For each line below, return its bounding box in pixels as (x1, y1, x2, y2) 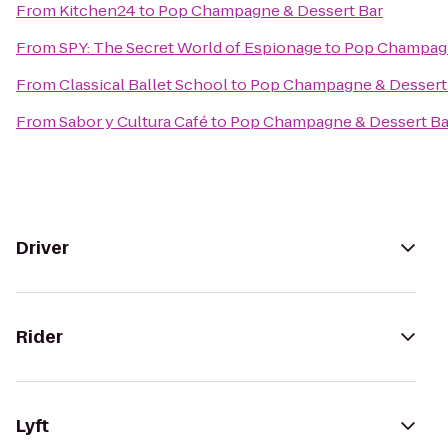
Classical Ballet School (59, 74, 228, 95)
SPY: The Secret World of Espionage (59, 37, 322, 58)
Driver (16, 236, 69, 260)
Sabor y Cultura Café (59, 111, 208, 132)
